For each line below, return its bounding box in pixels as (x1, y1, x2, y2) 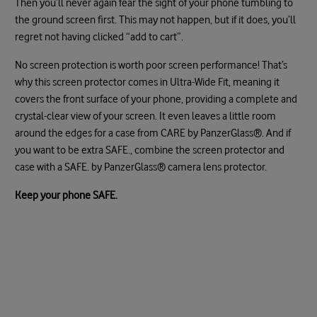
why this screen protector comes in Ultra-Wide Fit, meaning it (15, 75, 280, 88)
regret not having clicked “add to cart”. (15, 30, 189, 43)
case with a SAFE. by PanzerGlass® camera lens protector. (15, 160, 271, 173)
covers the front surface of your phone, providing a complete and (15, 92, 298, 105)
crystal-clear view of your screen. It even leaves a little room (15, 109, 277, 122)
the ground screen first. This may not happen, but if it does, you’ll (15, 13, 296, 26)
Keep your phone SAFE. (15, 188, 118, 202)
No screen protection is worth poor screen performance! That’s (15, 58, 288, 71)
